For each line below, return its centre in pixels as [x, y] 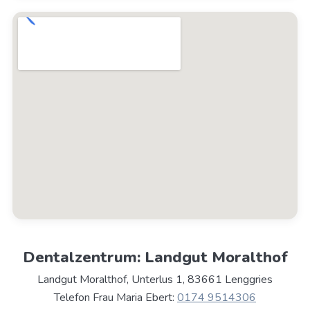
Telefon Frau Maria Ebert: [116, 298]
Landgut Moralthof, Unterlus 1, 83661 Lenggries [155, 280]
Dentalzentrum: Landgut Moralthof [155, 257]
